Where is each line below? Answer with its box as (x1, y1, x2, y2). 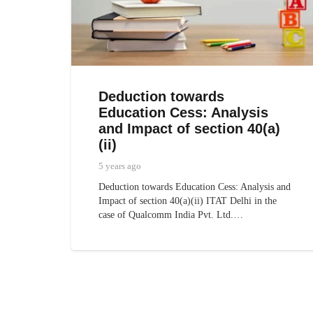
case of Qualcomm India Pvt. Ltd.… (99, 210, 244, 221)
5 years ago (99, 161, 142, 172)
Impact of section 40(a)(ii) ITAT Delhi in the (99, 196, 277, 207)
